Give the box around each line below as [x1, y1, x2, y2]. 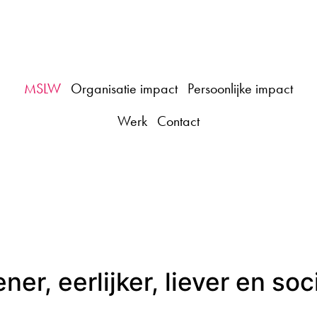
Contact [157, 112, 200, 131]
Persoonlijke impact [188, 79, 293, 98]
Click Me [133, 55, 184, 70]
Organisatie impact [71, 79, 178, 98]
